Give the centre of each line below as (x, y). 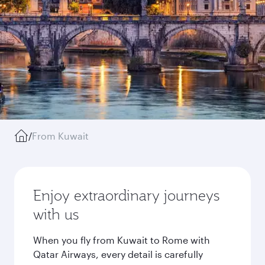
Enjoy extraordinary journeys (126, 195)
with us (56, 214)
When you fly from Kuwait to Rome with (122, 240)
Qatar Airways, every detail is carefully (118, 254)
